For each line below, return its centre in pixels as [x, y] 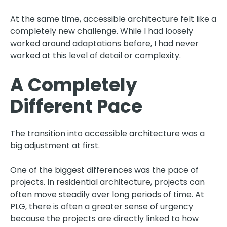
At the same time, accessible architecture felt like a [113, 19]
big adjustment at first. [55, 145]
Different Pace [76, 106]
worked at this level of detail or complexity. [96, 55]
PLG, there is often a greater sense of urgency [102, 206]
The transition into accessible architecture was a [107, 133]
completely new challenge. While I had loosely [102, 31]
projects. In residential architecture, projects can [107, 182]
